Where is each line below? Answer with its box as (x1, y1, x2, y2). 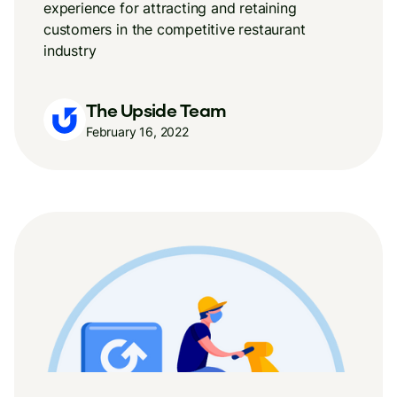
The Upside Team (86, 98, 227, 121)
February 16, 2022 (86, 123, 189, 139)
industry (43, 42, 97, 59)
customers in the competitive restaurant (43, 20, 306, 38)
